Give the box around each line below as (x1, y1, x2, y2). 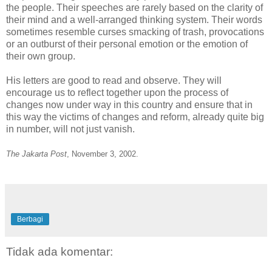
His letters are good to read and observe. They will (6, 75, 222, 86)
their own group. (6, 50, 75, 61)
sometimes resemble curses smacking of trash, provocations (6, 26, 264, 37)
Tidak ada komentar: (6, 245, 113, 258)
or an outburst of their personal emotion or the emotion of (6, 38, 248, 49)
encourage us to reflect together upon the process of (6, 87, 228, 98)
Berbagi (17, 214, 43, 223)
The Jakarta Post (6, 149, 67, 158)
